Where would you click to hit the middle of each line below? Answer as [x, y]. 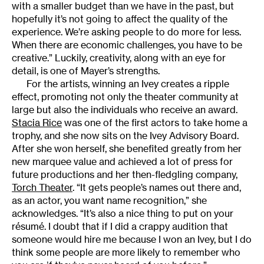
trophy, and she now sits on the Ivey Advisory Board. [125, 136]
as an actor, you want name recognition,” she [109, 201]
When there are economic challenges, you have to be [127, 45]
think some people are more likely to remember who [126, 253]
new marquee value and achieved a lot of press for [122, 162]
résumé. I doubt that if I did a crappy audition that [120, 227]
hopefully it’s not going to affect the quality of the [120, 19]
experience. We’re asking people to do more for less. [126, 32]
